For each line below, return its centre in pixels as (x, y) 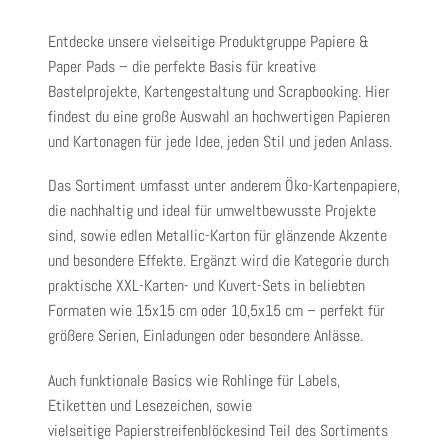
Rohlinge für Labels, (281, 380)
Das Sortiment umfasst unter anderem (166, 186)
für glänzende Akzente (318, 236)
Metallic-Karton (203, 236)
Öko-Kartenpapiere (341, 186)
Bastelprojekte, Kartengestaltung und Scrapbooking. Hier (219, 91)
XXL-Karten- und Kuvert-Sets (203, 286)
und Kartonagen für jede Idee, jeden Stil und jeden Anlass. (220, 141)
